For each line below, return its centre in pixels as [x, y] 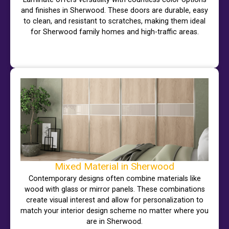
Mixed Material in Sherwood [114, 166]
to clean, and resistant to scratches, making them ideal [114, 21]
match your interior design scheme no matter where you [114, 211]
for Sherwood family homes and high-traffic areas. [114, 32]
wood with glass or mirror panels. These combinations [114, 189]
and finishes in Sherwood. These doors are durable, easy [114, 10]
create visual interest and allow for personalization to [114, 200]
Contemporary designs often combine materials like [114, 178]
